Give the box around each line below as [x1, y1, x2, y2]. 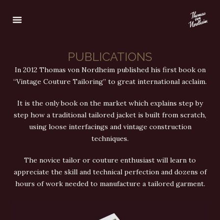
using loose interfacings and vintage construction [28, 122, 192, 131]
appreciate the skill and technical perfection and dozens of [13, 167, 207, 176]
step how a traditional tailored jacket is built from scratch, [14, 110, 206, 119]
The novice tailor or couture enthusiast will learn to [24, 156, 196, 165]
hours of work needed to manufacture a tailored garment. [15, 179, 205, 188]
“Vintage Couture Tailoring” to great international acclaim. [13, 77, 207, 86]
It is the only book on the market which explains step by [17, 99, 203, 108]
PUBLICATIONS [68, 50, 152, 64]
